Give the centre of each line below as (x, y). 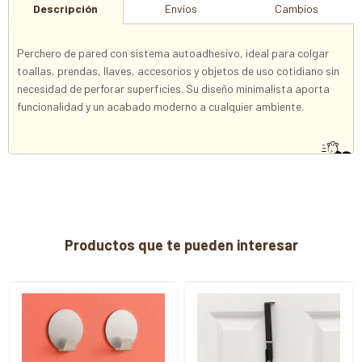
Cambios (296, 8)
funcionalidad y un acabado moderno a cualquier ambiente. (160, 106)
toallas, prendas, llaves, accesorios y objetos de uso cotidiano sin (178, 71)
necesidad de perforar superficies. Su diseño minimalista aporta (173, 88)
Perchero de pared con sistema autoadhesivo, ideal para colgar (173, 53)
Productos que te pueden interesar (181, 245)
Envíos (181, 8)
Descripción (66, 8)
